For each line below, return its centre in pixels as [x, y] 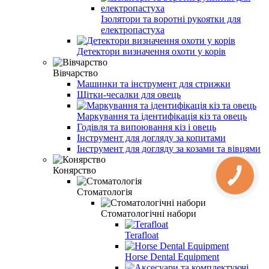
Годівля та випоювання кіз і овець [147, 127]
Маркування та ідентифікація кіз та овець [162, 116]
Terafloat [142, 235]
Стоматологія [104, 192]
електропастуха [133, 29]
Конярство [74, 170]
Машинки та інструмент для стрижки [154, 83]
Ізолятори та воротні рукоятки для [171, 19]
